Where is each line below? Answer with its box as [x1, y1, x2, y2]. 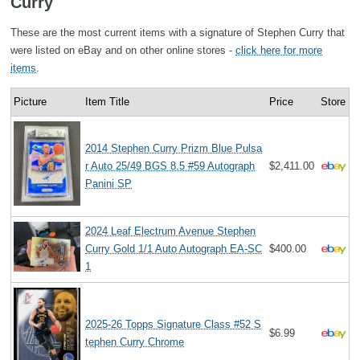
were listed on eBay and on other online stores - [10, 43, 235, 56]
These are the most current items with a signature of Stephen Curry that [10, 26, 345, 39]
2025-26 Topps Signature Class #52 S [85, 317, 262, 330]
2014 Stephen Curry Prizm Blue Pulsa [85, 141, 263, 154]
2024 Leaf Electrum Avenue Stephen [85, 224, 256, 237]
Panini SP [85, 177, 133, 190]
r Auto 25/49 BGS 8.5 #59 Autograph [85, 159, 256, 172]
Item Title [85, 95, 130, 108]
